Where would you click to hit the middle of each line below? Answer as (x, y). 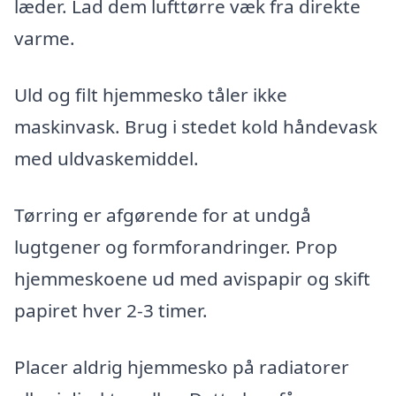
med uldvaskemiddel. (107, 159)
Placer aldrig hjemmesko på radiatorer (182, 366)
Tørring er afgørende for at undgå (163, 214)
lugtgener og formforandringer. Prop (176, 246)
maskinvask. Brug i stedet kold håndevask (196, 127)
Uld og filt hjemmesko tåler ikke (151, 95)
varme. (45, 38)
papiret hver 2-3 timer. (111, 310)
